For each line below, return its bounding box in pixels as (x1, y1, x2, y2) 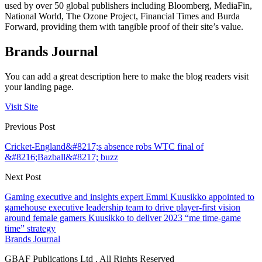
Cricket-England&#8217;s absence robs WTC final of (5, 142, 204, 152)
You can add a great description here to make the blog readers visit (5, 71, 249, 82)
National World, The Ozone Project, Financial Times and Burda (5, 11, 240, 22)
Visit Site (5, 102, 38, 112)
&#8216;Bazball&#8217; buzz (5, 152, 118, 163)
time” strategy (5, 223, 56, 234)
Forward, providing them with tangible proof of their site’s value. (5, 22, 243, 32)
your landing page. (5, 82, 74, 92)
